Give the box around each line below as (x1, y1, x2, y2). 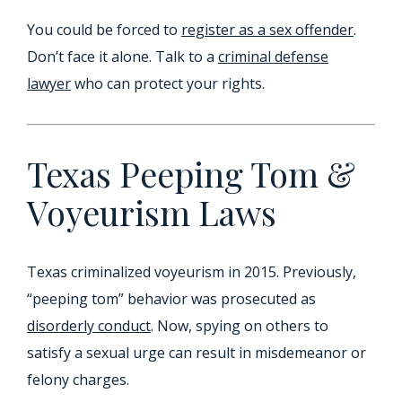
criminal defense (218, 47, 328, 67)
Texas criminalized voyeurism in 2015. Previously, (27, 262, 356, 283)
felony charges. (27, 370, 129, 390)
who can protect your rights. (71, 74, 265, 94)
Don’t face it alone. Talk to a (27, 47, 218, 67)
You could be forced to (27, 20, 181, 40)
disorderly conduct (27, 316, 151, 336)
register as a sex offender (181, 20, 354, 40)
